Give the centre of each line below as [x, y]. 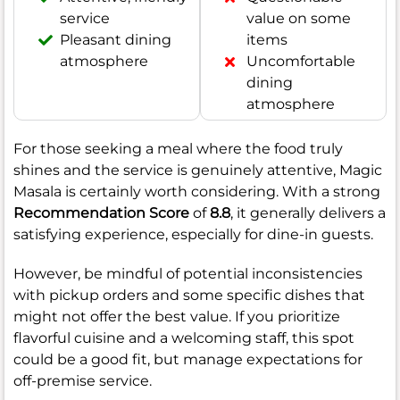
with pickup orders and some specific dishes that [189, 296]
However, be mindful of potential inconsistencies [188, 274]
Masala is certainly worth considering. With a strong [197, 192]
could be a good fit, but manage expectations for [188, 360]
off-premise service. [83, 381]
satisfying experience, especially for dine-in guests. [193, 235]
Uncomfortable [301, 62]
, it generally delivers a [308, 213]
